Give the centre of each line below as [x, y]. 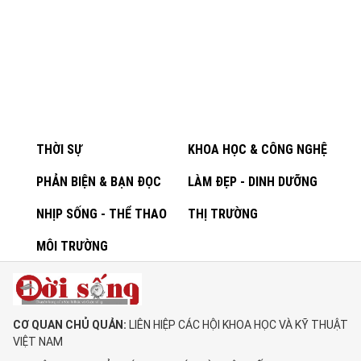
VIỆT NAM [38, 342]
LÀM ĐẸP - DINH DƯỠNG [252, 182]
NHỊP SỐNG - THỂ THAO [101, 214]
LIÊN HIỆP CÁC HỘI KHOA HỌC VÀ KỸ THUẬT [237, 325]
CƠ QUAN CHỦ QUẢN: [70, 325]
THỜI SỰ [59, 150]
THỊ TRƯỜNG [222, 214]
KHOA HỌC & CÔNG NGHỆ [257, 150]
